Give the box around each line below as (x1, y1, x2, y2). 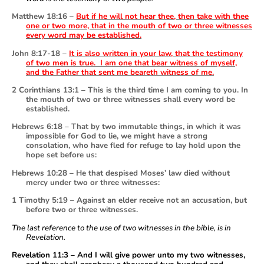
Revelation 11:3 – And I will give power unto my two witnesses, (12, 249, 245, 260)
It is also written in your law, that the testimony (69, 48, 243, 59)
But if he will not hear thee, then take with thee (76, 11, 249, 22)
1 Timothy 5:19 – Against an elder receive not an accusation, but (12, 195, 247, 206)
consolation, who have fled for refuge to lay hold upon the (26, 140, 240, 151)
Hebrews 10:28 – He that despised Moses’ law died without (12, 167, 230, 179)
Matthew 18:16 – (12, 11, 76, 22)
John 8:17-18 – (12, 48, 69, 59)
